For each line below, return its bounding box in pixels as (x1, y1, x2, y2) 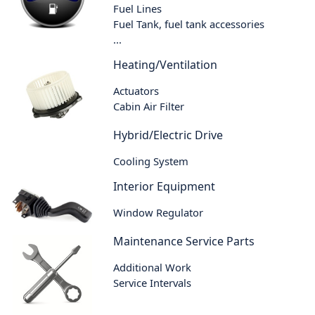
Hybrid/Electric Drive (113, 127, 224, 143)
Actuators (113, 83, 160, 98)
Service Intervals (113, 275, 192, 290)
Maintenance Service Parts (113, 233, 255, 249)
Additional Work (113, 259, 192, 274)
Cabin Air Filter (113, 98, 185, 113)
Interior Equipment (113, 179, 216, 195)
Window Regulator (113, 205, 204, 220)
